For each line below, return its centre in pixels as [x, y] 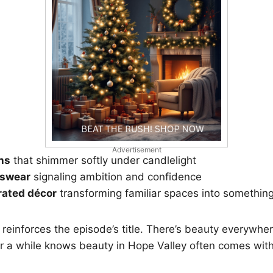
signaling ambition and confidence [116, 176]
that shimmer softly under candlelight [103, 160]
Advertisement [136, 149]
